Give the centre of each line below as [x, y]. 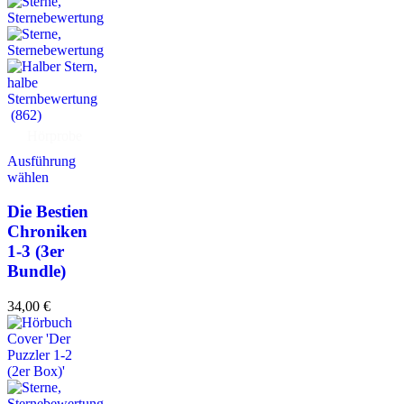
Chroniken [47, 232]
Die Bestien [48, 212]
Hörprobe [55, 135]
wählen [28, 177]
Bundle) [37, 271]
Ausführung [41, 161]
